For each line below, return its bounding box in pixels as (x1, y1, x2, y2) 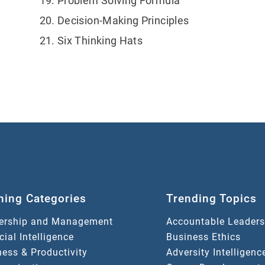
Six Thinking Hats (57, 34, 143, 47)
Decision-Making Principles (57, 14, 189, 27)
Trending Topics (166, 192, 257, 206)
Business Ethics (166, 231, 241, 243)
